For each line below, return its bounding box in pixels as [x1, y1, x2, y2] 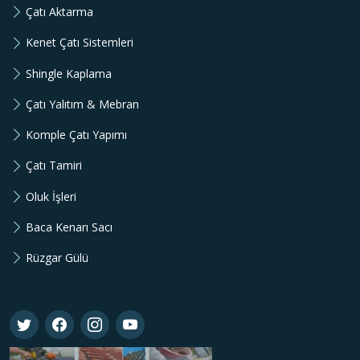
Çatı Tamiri [26, 157, 82, 174]
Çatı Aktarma [26, 4, 93, 20]
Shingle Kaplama [26, 65, 112, 81]
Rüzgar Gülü [26, 250, 88, 266]
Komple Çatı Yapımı [26, 127, 127, 143]
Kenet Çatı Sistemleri [26, 35, 133, 51]
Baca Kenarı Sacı [26, 219, 112, 235]
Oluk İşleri [26, 188, 76, 204]
